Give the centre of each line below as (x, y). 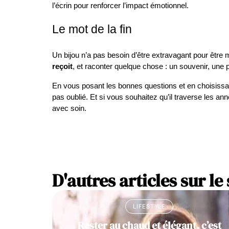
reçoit (62, 66)
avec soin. (69, 108)
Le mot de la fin (92, 29)
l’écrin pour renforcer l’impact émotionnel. (120, 6)
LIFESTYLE (149, 207)
